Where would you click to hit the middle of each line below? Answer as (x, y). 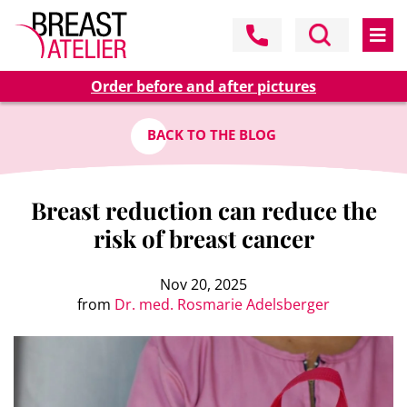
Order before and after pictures (203, 86)
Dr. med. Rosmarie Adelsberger (222, 304)
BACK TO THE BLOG (212, 134)
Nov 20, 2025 (203, 284)
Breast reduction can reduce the (203, 210)
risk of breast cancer (203, 238)
